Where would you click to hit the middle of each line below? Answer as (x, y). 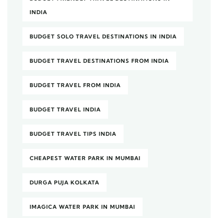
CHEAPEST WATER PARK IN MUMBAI (85, 158)
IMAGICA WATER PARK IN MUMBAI (82, 207)
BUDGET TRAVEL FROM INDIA (75, 85)
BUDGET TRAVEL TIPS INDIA (73, 134)
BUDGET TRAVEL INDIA (65, 109)
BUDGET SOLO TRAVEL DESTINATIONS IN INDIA (103, 36)
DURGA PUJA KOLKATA (64, 182)
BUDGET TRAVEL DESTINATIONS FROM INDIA (99, 61)
